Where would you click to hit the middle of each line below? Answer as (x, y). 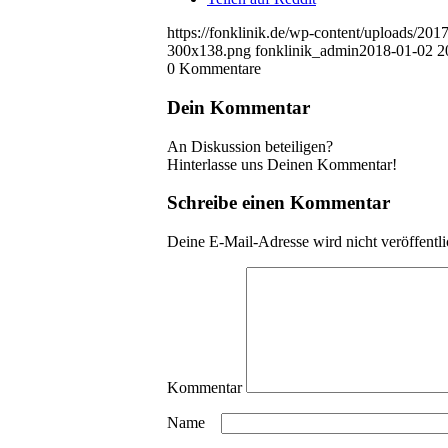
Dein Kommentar (238, 107)
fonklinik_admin (307, 51)
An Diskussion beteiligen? (250, 146)
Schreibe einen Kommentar (278, 203)
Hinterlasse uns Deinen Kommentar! (282, 164)
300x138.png (209, 51)
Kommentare (220, 69)
